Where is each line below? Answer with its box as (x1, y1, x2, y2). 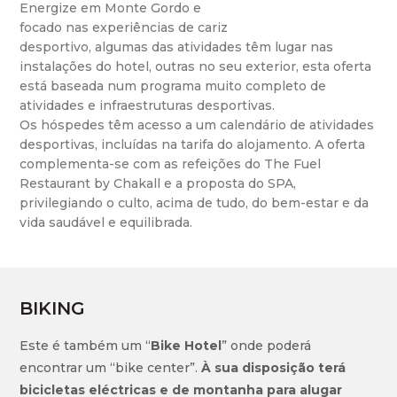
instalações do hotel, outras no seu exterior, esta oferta (19, 58, 372, 74)
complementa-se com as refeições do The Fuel (19, 156, 322, 172)
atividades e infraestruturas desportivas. (19, 97, 276, 113)
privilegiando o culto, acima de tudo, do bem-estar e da (19, 195, 370, 211)
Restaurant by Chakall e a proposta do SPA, (19, 175, 297, 191)
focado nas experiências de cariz (19, 19, 229, 35)
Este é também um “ (19, 337, 152, 354)
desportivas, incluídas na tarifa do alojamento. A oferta (19, 136, 366, 152)
